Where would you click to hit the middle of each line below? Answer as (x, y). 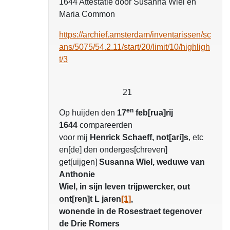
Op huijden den (88, 113)
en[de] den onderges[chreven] (113, 150)
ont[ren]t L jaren (90, 199)
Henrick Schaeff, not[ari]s (139, 138)
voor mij (74, 138)
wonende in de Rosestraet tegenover (131, 212)
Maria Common (87, 14)
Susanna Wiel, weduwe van (152, 162)
